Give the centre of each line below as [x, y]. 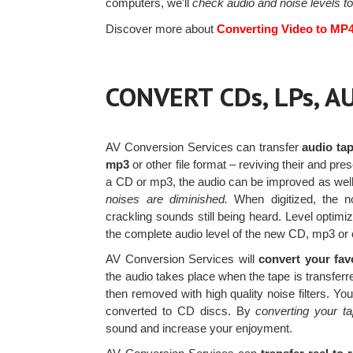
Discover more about [160, 29]
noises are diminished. [167, 199]
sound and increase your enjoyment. [199, 329]
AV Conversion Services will [182, 259]
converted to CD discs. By [181, 311]
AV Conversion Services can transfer [204, 147]
